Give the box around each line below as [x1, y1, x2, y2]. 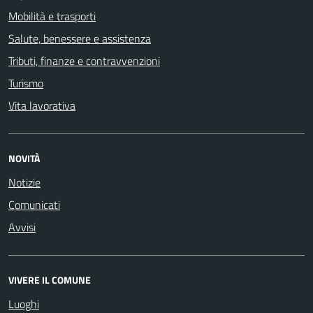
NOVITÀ [8, 151, 40, 166]
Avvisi [8, 219, 36, 235]
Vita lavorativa [8, 97, 75, 114]
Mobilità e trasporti [8, 8, 96, 24]
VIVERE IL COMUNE [8, 272, 91, 287]
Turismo [8, 75, 43, 92]
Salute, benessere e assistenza [8, 30, 151, 47]
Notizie [8, 174, 41, 191]
